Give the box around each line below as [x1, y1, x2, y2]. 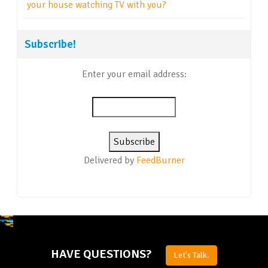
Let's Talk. [173, 250, 209, 261]
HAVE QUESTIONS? [51, 246, 151, 262]
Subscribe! [25, 37, 76, 51]
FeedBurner [136, 154, 185, 167]
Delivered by [83, 154, 136, 167]
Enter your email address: [81, 68, 187, 81]
